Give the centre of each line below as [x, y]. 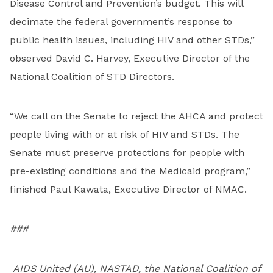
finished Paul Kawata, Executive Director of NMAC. [128, 190]
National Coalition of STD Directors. [92, 77]
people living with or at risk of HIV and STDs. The [125, 135]
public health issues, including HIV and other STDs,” [132, 40]
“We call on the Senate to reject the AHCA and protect [136, 116]
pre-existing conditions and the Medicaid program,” [130, 171]
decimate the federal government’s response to [121, 22]
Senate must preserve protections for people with [127, 153]
